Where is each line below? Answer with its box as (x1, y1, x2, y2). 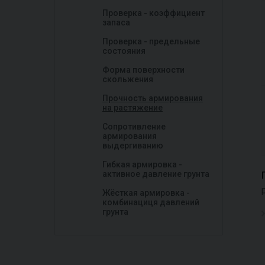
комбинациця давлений (102, 198, 199, 207)
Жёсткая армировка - (102, 188, 190, 198)
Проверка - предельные (102, 37, 200, 46)
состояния (102, 46, 146, 56)
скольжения (102, 75, 153, 84)
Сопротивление (102, 122, 166, 131)
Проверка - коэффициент (102, 8, 205, 18)
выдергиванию (102, 141, 163, 150)
